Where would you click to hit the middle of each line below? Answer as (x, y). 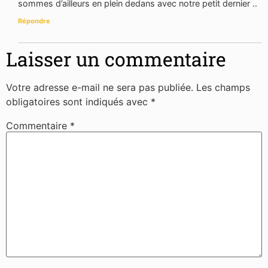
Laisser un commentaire (116, 59)
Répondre (34, 21)
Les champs (223, 87)
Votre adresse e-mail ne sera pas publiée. (100, 87)
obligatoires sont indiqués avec (78, 102)
